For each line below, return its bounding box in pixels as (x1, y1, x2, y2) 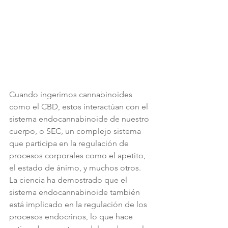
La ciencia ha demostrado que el (9, 175, 129, 185)
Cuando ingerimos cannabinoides (9, 90, 134, 100)
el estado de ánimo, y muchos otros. (9, 163, 141, 173)
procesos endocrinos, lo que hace (9, 212, 135, 222)
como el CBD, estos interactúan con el (9, 102, 150, 112)
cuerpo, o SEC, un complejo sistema (9, 126, 143, 136)
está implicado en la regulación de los (9, 199, 149, 210)
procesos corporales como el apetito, (9, 151, 148, 161)
